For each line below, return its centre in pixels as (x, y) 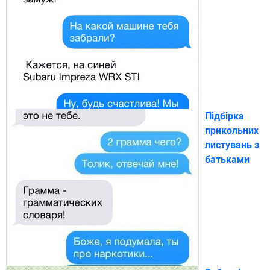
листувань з (232, 145)
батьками (227, 159)
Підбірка (224, 116)
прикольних (232, 130)
